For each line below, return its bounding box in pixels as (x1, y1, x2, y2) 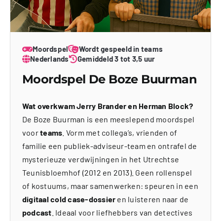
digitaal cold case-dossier (22, 194, 116, 204)
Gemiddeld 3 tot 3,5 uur (77, 54, 155, 64)
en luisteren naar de (115, 194, 189, 204)
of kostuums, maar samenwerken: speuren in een (22, 181, 198, 191)
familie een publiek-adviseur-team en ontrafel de (22, 141, 197, 151)
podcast (22, 208, 52, 218)
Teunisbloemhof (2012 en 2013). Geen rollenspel (22, 168, 192, 178)
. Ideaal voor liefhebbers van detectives (51, 208, 193, 218)
